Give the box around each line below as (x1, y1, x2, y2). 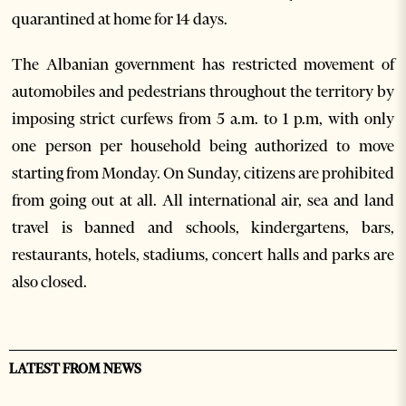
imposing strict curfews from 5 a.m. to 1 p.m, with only (12, 109, 394, 129)
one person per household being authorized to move (12, 136, 394, 156)
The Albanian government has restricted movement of (12, 54, 394, 74)
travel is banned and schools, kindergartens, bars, (12, 217, 394, 237)
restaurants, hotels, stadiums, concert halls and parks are (12, 245, 394, 265)
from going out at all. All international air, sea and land (12, 190, 394, 210)
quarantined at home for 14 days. (12, 9, 228, 29)
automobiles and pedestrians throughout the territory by (12, 82, 394, 101)
